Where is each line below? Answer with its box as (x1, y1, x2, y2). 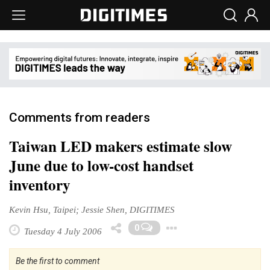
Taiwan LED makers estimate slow (9, 134, 232, 157)
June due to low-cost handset (9, 154, 193, 177)
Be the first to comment (16, 256, 99, 266)
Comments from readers (9, 110, 150, 125)
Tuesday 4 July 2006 (22, 225, 102, 236)
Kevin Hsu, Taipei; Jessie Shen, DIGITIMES (9, 204, 175, 215)
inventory (9, 173, 71, 196)
